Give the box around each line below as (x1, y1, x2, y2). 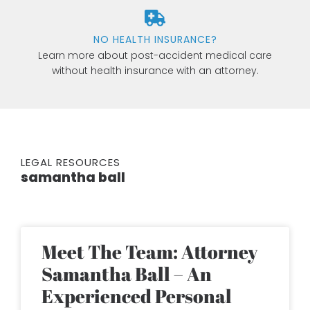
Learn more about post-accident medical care (38, 48, 272, 62)
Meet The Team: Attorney (42, 239, 257, 265)
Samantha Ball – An (42, 261, 212, 287)
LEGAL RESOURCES (21, 155, 120, 170)
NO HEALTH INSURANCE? (93, 32, 217, 46)
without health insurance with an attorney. (51, 63, 259, 77)
